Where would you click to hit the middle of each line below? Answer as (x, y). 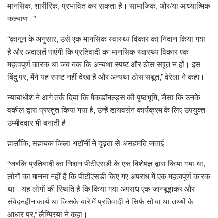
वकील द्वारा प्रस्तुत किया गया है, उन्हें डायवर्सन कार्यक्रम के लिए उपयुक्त (106, 110)
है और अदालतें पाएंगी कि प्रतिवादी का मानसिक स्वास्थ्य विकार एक (98, 52)
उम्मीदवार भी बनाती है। (39, 123)
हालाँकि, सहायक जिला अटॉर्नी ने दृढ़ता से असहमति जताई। (88, 143)
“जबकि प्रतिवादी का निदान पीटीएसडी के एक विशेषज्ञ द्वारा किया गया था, (106, 163)
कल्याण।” (21, 18)
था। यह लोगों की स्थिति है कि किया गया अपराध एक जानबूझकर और (101, 189)
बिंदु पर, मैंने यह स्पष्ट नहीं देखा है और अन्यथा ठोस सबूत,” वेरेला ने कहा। (106, 77)
